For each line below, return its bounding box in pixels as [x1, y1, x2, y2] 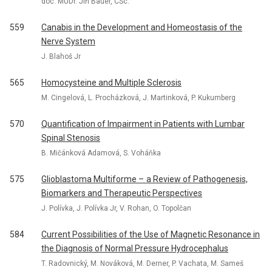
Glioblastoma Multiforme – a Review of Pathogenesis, [41, 174, 248, 184]
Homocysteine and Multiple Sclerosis [41, 78, 182, 87]
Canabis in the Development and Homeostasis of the [41, 22, 242, 32]
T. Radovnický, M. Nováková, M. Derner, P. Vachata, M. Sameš [41, 259, 243, 268]
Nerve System [41, 36, 95, 46]
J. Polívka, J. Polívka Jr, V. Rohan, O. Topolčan [41, 203, 191, 212]
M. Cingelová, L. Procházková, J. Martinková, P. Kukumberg [41, 93, 236, 102]
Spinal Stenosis [41, 133, 100, 143]
